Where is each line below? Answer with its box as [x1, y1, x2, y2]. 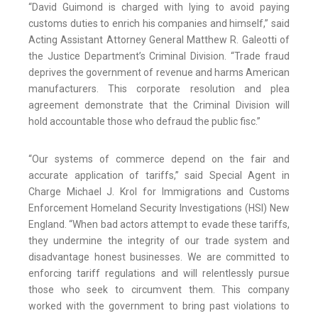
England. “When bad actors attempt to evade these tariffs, [28, 219, 290, 231]
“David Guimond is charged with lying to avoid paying [28, 1, 290, 13]
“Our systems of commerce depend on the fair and [28, 153, 290, 165]
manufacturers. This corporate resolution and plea [28, 83, 290, 95]
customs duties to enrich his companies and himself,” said [28, 18, 290, 30]
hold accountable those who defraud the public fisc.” [28, 116, 261, 128]
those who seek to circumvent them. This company [28, 284, 290, 296]
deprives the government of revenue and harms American [28, 67, 290, 79]
